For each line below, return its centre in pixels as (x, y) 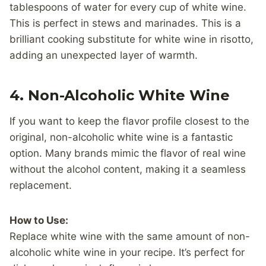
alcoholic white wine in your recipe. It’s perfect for (127, 252)
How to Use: (39, 220)
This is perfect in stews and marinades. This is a (125, 23)
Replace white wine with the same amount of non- (130, 236)
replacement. (41, 185)
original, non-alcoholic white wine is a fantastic (121, 137)
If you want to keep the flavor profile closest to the (129, 121)
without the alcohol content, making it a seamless (128, 169)
